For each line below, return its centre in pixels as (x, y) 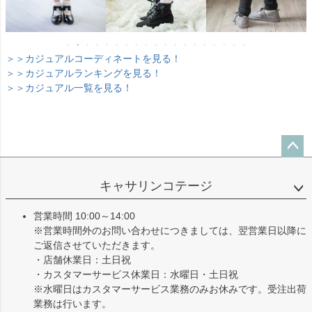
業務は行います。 (72, 303)
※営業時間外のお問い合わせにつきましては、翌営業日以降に (170, 230)
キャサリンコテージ (156, 186)
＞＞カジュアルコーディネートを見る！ (93, 58)
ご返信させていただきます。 (97, 245)
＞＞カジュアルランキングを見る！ (84, 73)
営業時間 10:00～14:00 (84, 216)
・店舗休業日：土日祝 (82, 259)
